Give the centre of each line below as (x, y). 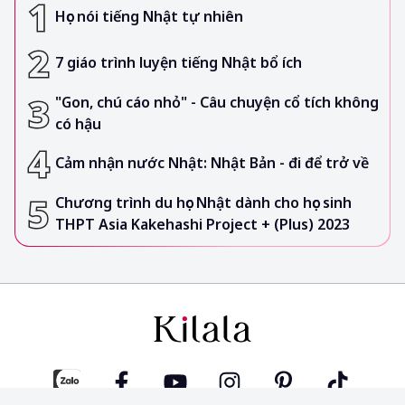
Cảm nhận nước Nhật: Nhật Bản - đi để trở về (212, 163)
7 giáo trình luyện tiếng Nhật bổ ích (179, 63)
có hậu (78, 123)
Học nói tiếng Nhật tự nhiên (149, 17)
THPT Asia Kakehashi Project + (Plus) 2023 (202, 224)
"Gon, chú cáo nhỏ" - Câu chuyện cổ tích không (217, 102)
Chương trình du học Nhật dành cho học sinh (203, 202)
